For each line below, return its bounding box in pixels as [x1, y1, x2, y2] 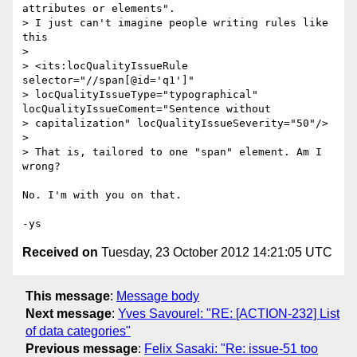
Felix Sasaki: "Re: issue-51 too [144, 341, 318, 355]
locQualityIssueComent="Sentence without [22, 103, 271, 116]
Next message [25, 306, 112, 320]
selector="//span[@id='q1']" [22, 74, 194, 87]
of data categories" [25, 324, 131, 338]
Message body [116, 288, 199, 303]
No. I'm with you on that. [22, 189, 182, 202]
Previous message [25, 341, 138, 355]
